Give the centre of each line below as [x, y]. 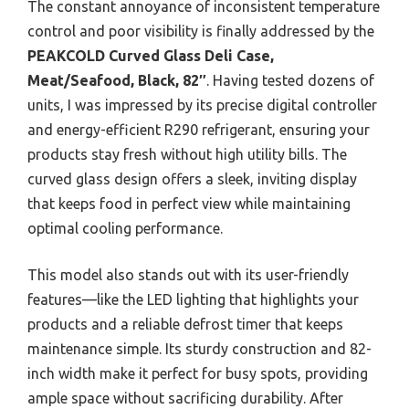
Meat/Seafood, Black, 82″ [117, 80]
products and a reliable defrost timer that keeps [185, 324]
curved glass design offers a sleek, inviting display [192, 178]
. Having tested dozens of [290, 80]
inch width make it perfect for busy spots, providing [198, 373]
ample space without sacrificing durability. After [185, 398]
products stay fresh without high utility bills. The [187, 154]
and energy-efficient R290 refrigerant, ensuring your [199, 129]
